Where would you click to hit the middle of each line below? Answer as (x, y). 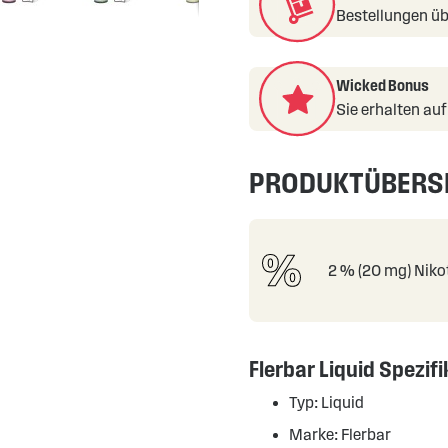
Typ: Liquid (326, 402)
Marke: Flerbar (339, 434)
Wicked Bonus (382, 85)
